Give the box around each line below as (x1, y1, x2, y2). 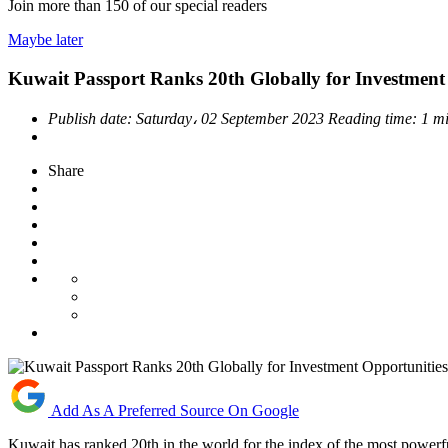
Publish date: (48, 109, 136, 127)
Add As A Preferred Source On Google (51, 401, 299, 419)
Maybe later (8, 31, 83, 49)
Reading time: (328, 109, 421, 127)
